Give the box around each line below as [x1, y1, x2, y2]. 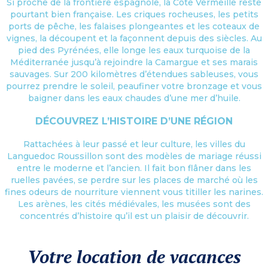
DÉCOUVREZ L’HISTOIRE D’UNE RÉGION [35, 115, 233, 127]
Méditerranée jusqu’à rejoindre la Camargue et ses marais [10, 56, 258, 68]
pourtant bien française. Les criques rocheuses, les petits [10, 8, 258, 20]
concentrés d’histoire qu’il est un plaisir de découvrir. [19, 210, 249, 221]
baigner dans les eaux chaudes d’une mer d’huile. [28, 92, 240, 103]
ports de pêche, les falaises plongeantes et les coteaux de [8, 20, 260, 32]
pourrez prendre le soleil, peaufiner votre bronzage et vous [6, 80, 262, 92]
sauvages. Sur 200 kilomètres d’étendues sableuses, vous [10, 68, 258, 80]
